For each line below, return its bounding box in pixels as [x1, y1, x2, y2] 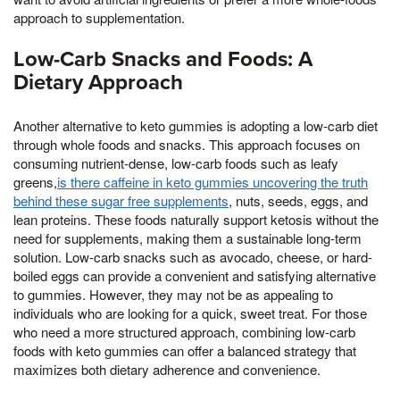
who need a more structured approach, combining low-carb [13, 321, 355, 341]
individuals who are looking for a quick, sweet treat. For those [13, 303, 367, 322]
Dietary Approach [13, 69, 183, 96]
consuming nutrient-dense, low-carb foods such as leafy [13, 153, 338, 172]
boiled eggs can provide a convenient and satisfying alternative [13, 265, 376, 285]
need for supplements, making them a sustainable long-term [13, 228, 362, 247]
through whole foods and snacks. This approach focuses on [13, 134, 360, 154]
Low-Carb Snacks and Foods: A [13, 46, 312, 72]
